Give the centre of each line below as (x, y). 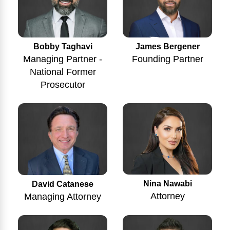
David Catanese (63, 184)
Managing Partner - (63, 59)
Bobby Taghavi (63, 47)
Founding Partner (167, 59)
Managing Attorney (63, 196)
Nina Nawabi (167, 184)
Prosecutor (63, 85)
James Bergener (167, 47)
